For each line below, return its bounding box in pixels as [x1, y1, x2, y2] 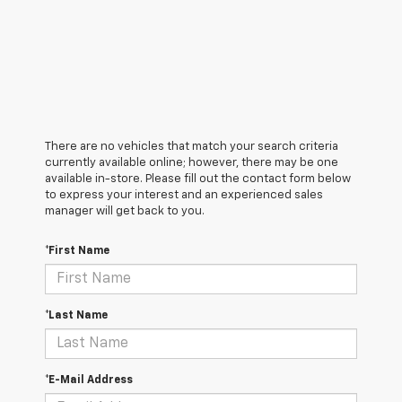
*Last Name [45, 310, 108, 322]
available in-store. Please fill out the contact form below [45, 173, 351, 186]
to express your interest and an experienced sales [45, 189, 323, 202]
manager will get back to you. [45, 205, 205, 218]
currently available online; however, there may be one [45, 157, 338, 170]
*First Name [45, 246, 109, 258]
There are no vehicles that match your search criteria [45, 141, 338, 153]
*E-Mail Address [45, 375, 133, 387]
